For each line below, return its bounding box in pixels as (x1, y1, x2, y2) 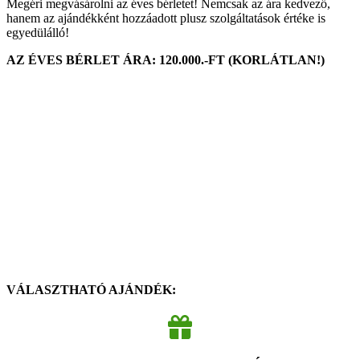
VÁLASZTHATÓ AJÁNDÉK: (6, 283, 176, 297)
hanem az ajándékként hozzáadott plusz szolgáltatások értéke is (6, 10, 325, 25)
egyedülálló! (6, 25, 69, 39)
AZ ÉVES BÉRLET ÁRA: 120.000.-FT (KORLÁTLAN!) (6, 52, 325, 67)
